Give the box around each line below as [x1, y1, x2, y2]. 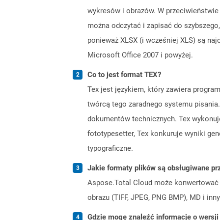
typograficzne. [87, 143, 133, 153]
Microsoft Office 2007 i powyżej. [87, 50, 193, 59]
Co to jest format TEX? [87, 70, 161, 79]
